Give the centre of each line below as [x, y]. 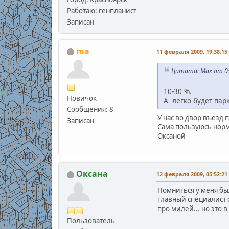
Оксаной [171, 136]
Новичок [82, 98]
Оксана [92, 174]
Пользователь [91, 221]
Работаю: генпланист [101, 10]
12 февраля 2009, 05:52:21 [192, 174]
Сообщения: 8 [90, 109]
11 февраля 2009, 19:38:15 [192, 51]
